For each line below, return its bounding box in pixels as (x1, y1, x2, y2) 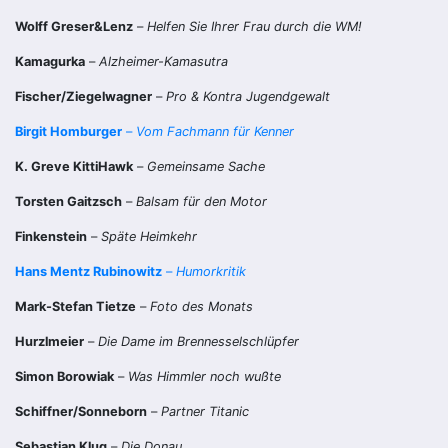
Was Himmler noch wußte (128, 369, 281, 385)
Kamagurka (15, 54, 85, 70)
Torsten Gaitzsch (15, 194, 122, 210)
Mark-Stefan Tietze (15, 299, 136, 315)
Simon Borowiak (15, 369, 114, 385)
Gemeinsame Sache (147, 159, 265, 175)
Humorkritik (176, 264, 246, 280)
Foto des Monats (150, 299, 253, 315)
